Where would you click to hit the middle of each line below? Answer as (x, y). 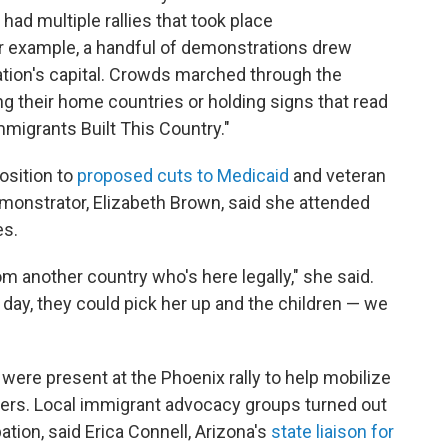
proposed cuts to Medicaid (183, 175)
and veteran (337, 175)
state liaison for (332, 431)
